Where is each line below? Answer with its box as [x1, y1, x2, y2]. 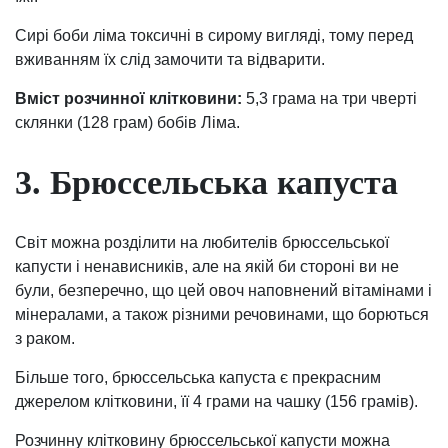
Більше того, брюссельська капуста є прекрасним [15, 369, 381, 387]
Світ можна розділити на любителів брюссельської [15, 234, 389, 252]
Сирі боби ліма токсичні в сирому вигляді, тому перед [15, 26, 413, 44]
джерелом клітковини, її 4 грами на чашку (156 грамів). [15, 393, 418, 411]
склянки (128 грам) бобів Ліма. [15, 113, 240, 131]
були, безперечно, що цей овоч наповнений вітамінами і [15, 282, 432, 300]
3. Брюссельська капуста [15, 163, 398, 201]
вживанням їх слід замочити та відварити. [15, 50, 325, 68]
